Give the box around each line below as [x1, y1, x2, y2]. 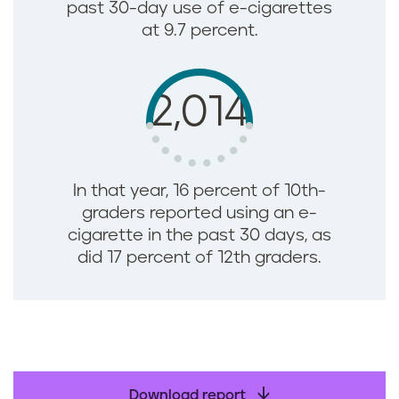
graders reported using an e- [82, 205, 317, 223]
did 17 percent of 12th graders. [77, 249, 322, 267]
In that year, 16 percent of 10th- [73, 183, 326, 200]
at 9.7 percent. [141, 22, 258, 40]
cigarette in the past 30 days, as [68, 227, 331, 245]
